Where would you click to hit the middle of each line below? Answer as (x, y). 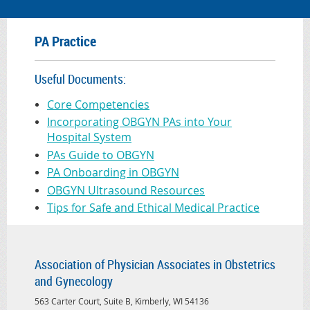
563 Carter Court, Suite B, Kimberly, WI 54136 (122, 301)
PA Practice (65, 41)
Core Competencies (98, 104)
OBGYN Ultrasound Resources (126, 190)
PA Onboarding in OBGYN (113, 173)
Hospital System (89, 137)
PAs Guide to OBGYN (101, 155)
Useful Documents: (80, 79)
